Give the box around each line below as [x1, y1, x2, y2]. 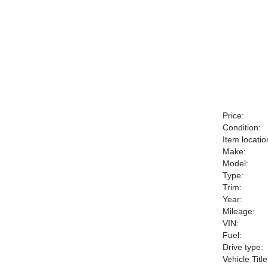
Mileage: [223, 206, 255, 216]
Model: [223, 159, 248, 168]
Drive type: [223, 242, 263, 252]
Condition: [223, 123, 261, 132]
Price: [223, 111, 244, 120]
